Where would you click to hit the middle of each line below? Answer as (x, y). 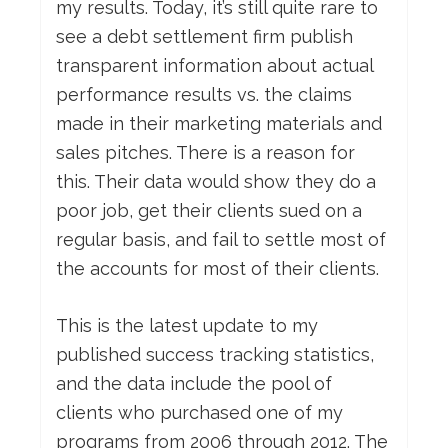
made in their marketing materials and (219, 124)
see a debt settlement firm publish (204, 37)
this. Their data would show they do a (216, 182)
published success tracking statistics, (215, 355)
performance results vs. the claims (204, 95)
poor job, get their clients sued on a (209, 211)
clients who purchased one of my (199, 413)
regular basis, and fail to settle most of (221, 240)
